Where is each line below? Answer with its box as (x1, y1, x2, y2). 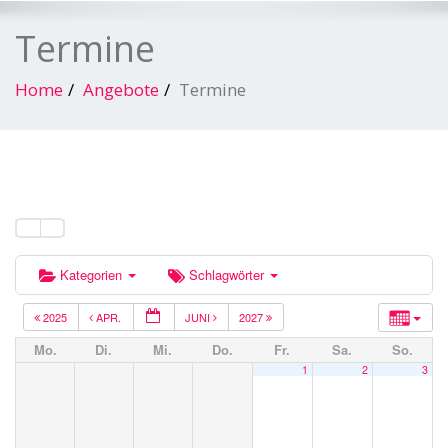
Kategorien (60, 264, 126, 284)
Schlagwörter (189, 264, 268, 284)
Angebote (83, 77, 159, 101)
